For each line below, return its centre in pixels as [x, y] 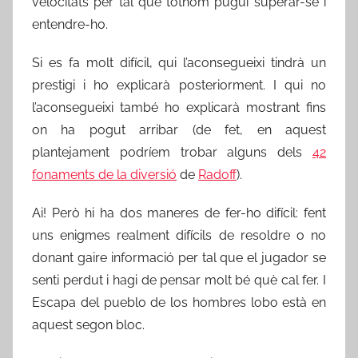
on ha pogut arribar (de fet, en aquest [179, 130]
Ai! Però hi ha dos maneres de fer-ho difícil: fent [179, 213]
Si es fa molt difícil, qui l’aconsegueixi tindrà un [179, 63]
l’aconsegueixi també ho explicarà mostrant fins [179, 108]
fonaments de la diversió [104, 175]
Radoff [217, 175]
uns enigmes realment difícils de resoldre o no [179, 236]
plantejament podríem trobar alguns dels [172, 153]
